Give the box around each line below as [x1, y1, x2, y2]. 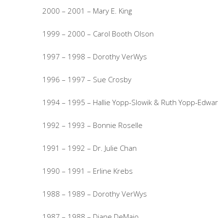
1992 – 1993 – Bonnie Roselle [42, 120, 143, 130]
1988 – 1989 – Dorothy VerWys [42, 189, 147, 199]
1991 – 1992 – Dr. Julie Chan [42, 143, 137, 153]
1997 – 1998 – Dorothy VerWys [42, 52, 147, 61]
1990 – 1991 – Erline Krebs [42, 166, 133, 176]
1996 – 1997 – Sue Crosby [42, 74, 131, 84]
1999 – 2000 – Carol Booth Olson [42, 29, 154, 38]
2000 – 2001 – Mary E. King [42, 6, 132, 16]
